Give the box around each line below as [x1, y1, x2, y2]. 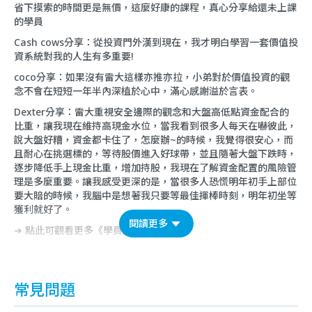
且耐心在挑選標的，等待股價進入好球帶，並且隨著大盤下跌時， [14, 147, 297, 161]
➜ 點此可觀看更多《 [14, 224, 103, 237]
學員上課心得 [103, 224, 162, 237]
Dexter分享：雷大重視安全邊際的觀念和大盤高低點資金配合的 [14, 105, 289, 119]
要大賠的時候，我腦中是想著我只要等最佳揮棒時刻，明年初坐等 [14, 189, 297, 203]
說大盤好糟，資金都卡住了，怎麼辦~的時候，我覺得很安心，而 [14, 133, 293, 147]
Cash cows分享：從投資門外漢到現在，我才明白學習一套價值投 [14, 36, 298, 49]
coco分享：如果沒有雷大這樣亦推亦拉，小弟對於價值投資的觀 [14, 70, 290, 84]
